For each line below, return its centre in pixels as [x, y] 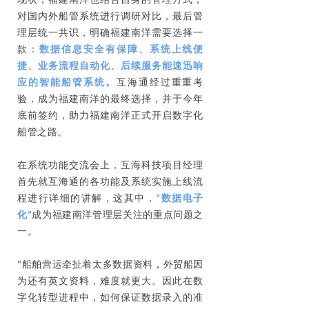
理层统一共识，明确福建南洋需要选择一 [110, 33]
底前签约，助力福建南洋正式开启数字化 [110, 116]
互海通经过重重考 [160, 83]
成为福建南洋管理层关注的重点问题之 [118, 215]
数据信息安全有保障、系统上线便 [121, 50]
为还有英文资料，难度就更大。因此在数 [110, 281]
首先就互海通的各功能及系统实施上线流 [110, 182]
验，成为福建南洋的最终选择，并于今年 [110, 99]
